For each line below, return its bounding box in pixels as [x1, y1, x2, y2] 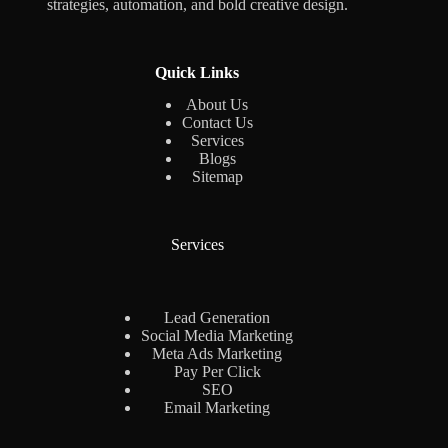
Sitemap [191, 168, 243, 186]
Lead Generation [164, 309, 271, 327]
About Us [186, 96, 249, 114]
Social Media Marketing [141, 327, 294, 345]
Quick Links [155, 63, 240, 81]
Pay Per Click [173, 363, 261, 381]
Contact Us [181, 114, 253, 132]
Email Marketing [164, 399, 271, 417]
